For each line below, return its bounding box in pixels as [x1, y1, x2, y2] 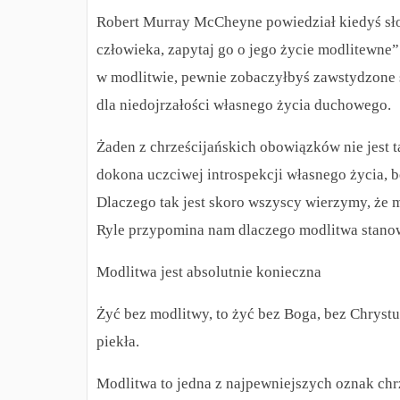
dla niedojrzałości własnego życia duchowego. [96, 96, 391, 114]
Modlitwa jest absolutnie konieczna [96, 263, 321, 281]
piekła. [96, 333, 139, 351]
